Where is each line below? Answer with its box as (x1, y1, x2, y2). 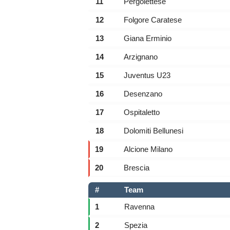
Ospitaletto (124, 108, 160, 117)
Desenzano (124, 89, 162, 98)
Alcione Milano (124, 145, 172, 154)
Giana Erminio (124, 34, 171, 43)
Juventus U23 (124, 71, 170, 80)
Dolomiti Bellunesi (124, 126, 183, 135)
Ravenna (124, 202, 155, 211)
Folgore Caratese (124, 15, 182, 24)
